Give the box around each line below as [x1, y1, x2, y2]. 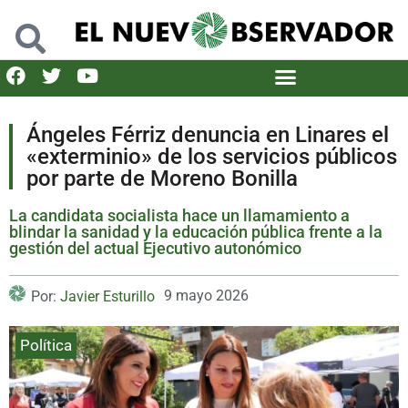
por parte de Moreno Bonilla [26, 165, 298, 191]
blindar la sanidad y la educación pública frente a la [9, 221, 382, 241]
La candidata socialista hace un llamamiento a [9, 205, 350, 225]
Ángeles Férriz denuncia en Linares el [26, 121, 389, 148]
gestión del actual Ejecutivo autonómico [9, 238, 301, 258]
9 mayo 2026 [164, 286, 249, 304]
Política [20, 335, 72, 354]
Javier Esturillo [60, 287, 155, 305]
